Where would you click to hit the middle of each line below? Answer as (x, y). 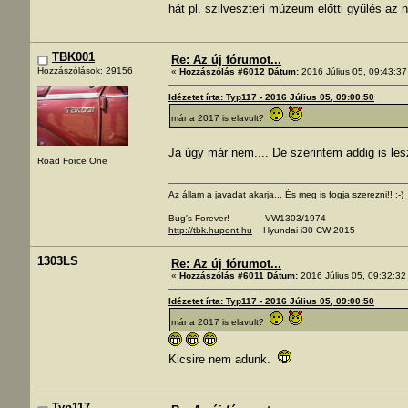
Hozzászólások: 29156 (85, 71)
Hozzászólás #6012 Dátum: (239, 71)
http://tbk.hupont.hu (210, 229)
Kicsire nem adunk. (223, 359)
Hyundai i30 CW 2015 (304, 229)
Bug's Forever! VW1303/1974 (247, 218)
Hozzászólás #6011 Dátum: (239, 275)
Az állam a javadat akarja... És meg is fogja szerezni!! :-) (286, 194)
